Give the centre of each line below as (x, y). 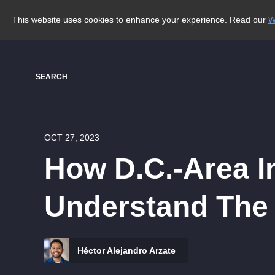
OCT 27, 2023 (72, 137)
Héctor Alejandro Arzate (125, 250)
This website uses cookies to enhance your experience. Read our (140, 20)
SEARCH (52, 77)
